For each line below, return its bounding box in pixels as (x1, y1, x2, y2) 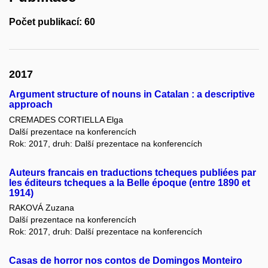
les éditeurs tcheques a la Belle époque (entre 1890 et (9, 177, 250, 188)
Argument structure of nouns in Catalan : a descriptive (9, 89, 255, 100)
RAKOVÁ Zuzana (9, 202, 74, 212)
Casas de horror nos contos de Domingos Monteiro (9, 255, 242, 266)
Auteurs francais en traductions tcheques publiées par (9, 167, 256, 178)
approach (9, 99, 53, 110)
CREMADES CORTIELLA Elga (9, 114, 123, 124)
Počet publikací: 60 (9, 17, 95, 28)
